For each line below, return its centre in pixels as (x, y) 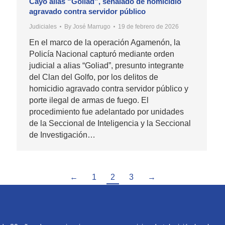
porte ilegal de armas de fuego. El (89, 100)
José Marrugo (92, 26)
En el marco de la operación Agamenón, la (105, 42)
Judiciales (43, 26)
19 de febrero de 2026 (148, 26)
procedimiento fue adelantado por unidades (106, 111)
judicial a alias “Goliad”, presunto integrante (106, 65)
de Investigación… (62, 135)
